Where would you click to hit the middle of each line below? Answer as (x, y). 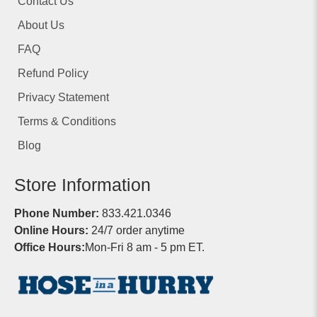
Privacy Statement (63, 97)
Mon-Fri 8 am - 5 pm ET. (145, 247)
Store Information (82, 184)
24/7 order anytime (137, 230)
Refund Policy (53, 73)
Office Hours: (50, 247)
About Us (41, 25)
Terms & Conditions (67, 121)
